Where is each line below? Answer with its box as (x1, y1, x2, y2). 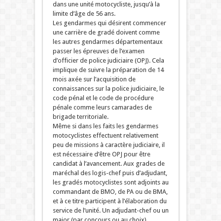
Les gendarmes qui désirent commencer (52, 19, 166, 27)
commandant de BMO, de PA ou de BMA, (52, 188, 168, 196)
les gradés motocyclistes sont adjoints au (52, 179, 169, 186)
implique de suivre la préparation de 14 (52, 66, 164, 74)
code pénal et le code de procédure (52, 94, 154, 102)
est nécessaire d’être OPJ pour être (52, 150, 150, 158)
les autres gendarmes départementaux (52, 38, 163, 46)
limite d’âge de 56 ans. (52, 10, 115, 18)
